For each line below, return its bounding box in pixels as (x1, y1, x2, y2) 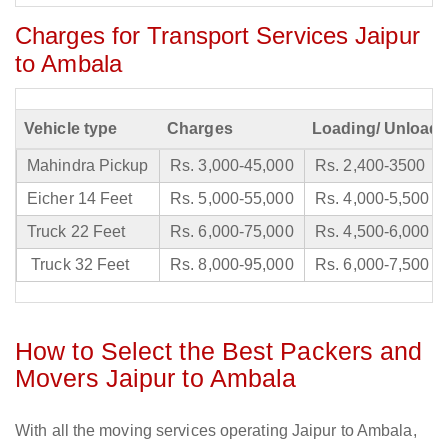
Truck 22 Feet (27, 223, 126, 241)
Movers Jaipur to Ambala (15, 364, 297, 393)
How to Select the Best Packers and (15, 337, 423, 366)
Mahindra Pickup (27, 157, 149, 175)
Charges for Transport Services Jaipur (15, 22, 420, 50)
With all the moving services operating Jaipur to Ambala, (15, 422, 417, 440)
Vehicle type (24, 120, 118, 138)
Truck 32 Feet (27, 256, 130, 274)
